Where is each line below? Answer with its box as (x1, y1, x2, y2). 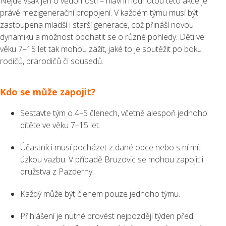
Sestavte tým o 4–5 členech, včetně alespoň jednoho (20, 107, 207, 119)
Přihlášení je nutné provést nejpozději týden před (20, 210, 193, 221)
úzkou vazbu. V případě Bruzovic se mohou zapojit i (20, 153, 203, 165)
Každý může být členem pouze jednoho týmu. (20, 188, 180, 199)
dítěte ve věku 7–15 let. (20, 119, 100, 131)
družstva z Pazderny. (20, 165, 94, 177)
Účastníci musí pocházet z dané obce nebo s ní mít (20, 141, 201, 153)
